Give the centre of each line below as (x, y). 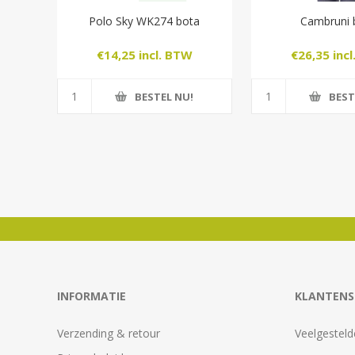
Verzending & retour (109, 334)
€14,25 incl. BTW (144, 54)
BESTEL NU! (164, 96)
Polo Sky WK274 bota (145, 21)
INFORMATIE (92, 296)
